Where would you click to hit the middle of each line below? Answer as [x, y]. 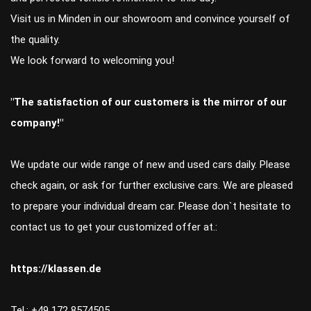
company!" [37, 123]
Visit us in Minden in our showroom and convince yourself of [150, 18]
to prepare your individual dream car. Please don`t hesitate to [151, 206]
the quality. [35, 39]
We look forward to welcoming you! [92, 60]
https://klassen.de [56, 268]
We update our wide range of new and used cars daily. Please [150, 164]
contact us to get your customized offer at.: [114, 227]
